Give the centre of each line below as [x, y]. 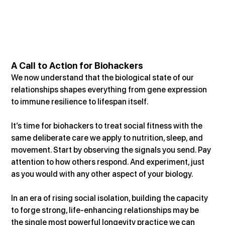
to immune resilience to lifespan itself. [80, 101]
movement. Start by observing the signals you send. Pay [112, 150]
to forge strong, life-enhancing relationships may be [106, 210]
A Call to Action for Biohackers [77, 65]
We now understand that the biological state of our [103, 77]
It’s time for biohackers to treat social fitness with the [108, 126]
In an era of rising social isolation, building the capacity [110, 198]
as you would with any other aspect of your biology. [102, 174]
